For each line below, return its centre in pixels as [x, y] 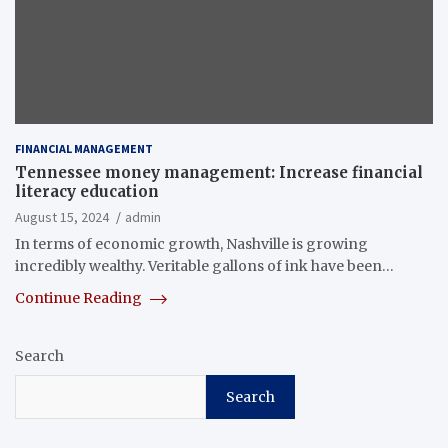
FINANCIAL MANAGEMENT [84, 149]
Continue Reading [80, 298]
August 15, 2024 [62, 217]
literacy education [87, 192]
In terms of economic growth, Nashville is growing [191, 244]
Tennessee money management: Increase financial [219, 173]
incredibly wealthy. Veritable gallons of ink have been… [204, 266]
